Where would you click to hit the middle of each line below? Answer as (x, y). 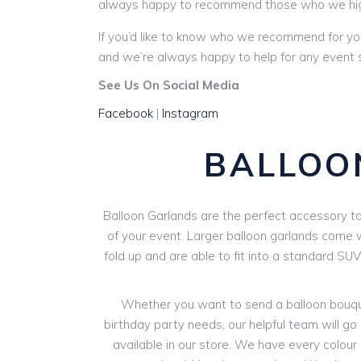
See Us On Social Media (169, 85)
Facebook (126, 113)
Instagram (190, 113)
